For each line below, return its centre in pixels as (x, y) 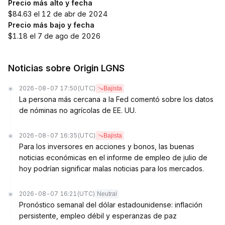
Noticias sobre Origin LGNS (66, 68)
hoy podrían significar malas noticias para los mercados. (111, 168)
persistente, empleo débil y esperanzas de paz (98, 216)
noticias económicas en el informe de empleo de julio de (113, 157)
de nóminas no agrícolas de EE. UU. (78, 110)
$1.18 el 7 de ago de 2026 (54, 36)
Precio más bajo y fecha (51, 25)
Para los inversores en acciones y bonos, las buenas (107, 146)
